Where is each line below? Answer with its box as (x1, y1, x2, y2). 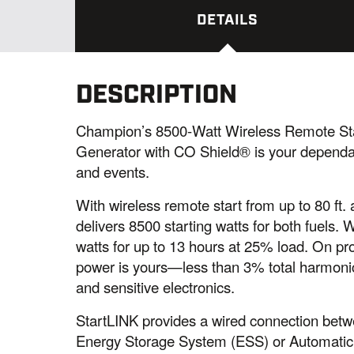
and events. (76, 161, 150, 183)
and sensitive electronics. (76, 277, 235, 298)
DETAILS (197, 10, 258, 30)
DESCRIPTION (76, 77, 238, 112)
